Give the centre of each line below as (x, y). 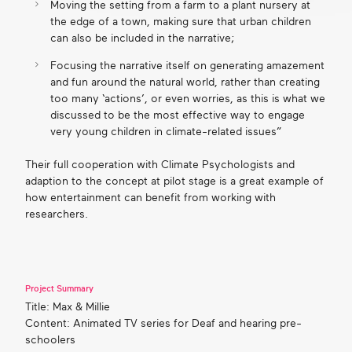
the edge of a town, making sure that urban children (180, 21)
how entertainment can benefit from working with (150, 197)
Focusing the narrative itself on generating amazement (187, 65)
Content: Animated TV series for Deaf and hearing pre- (163, 324)
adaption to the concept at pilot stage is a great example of (174, 181)
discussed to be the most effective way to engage (177, 115)
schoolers (50, 340)
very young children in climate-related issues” (165, 131)
